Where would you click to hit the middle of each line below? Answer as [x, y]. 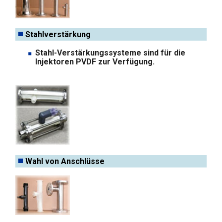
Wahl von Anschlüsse [65, 161]
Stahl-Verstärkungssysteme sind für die [111, 53]
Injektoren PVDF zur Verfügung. [95, 61]
